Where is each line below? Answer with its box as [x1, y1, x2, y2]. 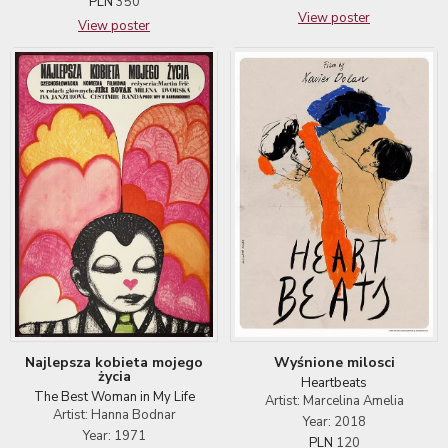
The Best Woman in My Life [33, 387, 195, 406]
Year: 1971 [82, 426, 146, 445]
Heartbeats [301, 374, 367, 393]
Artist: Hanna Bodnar [52, 405, 176, 424]
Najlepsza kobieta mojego [25, 352, 203, 372]
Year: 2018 [302, 413, 366, 432]
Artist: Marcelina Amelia [264, 392, 404, 411]
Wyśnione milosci [273, 353, 395, 373]
